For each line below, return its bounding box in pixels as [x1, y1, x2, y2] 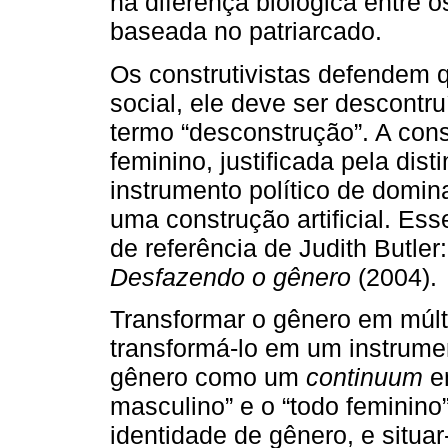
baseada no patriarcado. [110, 17, 382, 46]
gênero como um [110, 362, 306, 391]
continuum [306, 362, 423, 391]
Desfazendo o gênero [110, 262, 351, 291]
